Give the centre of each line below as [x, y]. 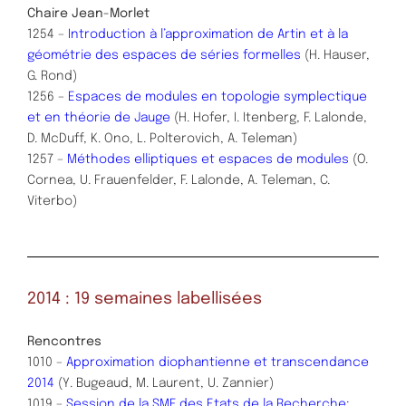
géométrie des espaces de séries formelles [164, 55]
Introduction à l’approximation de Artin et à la [208, 34]
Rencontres [64, 341]
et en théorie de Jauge [99, 117]
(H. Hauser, [335, 55]
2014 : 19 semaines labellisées [145, 299]
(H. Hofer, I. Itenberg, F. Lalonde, [269, 117]
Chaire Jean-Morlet [88, 13]
